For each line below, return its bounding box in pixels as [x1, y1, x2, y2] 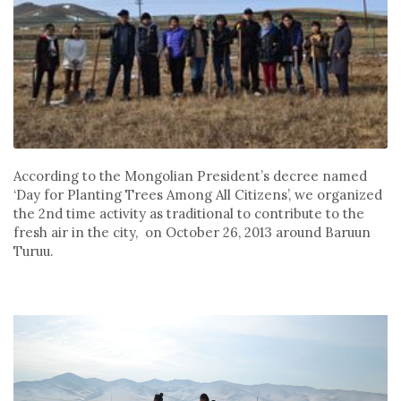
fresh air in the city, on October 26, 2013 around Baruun [13, 224, 371, 242]
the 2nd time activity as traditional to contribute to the [13, 205, 364, 223]
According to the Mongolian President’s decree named [13, 167, 367, 185]
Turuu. [13, 243, 68, 260]
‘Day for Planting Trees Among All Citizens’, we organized [13, 186, 382, 204]
